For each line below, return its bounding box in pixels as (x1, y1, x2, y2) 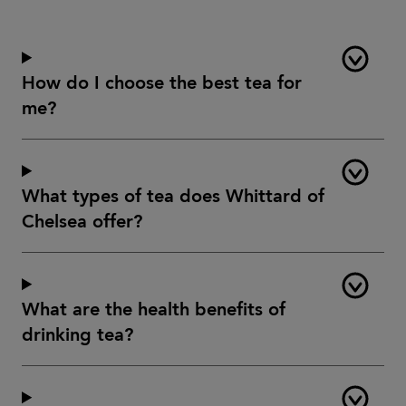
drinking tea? (22, 324, 133, 346)
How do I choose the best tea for (22, 72, 302, 94)
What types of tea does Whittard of (22, 185, 324, 208)
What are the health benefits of (22, 298, 285, 321)
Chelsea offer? (22, 210, 142, 233)
